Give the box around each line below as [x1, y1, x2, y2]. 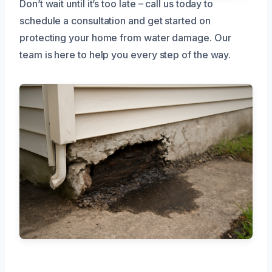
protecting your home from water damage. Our [19, 31, 231, 44]
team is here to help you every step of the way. [19, 48, 231, 61]
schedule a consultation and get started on [19, 14, 211, 27]
